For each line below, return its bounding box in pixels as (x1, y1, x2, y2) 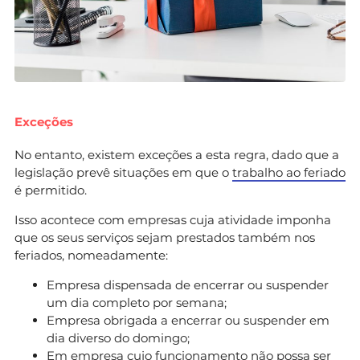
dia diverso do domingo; (47, 329, 190, 346)
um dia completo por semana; (47, 294, 227, 310)
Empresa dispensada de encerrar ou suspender (47, 276, 329, 292)
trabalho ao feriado (232, 164, 346, 180)
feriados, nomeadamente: (14, 247, 168, 263)
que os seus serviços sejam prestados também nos (14, 229, 315, 245)
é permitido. (14, 182, 87, 198)
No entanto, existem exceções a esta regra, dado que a (14, 146, 339, 162)
